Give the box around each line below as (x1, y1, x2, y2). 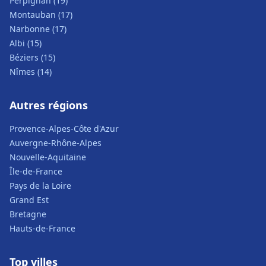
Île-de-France (9, 166, 62, 177)
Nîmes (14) (9, 66, 52, 77)
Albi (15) (9, 37, 42, 49)
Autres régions (9, 98, 88, 112)
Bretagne (9, 208, 46, 220)
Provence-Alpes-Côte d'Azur (9, 123, 119, 134)
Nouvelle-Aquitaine (9, 151, 86, 163)
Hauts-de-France (9, 223, 75, 234)
